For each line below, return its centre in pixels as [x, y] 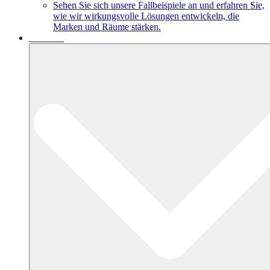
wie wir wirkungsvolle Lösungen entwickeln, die [146, 16]
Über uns [46, 37]
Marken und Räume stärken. [107, 27]
